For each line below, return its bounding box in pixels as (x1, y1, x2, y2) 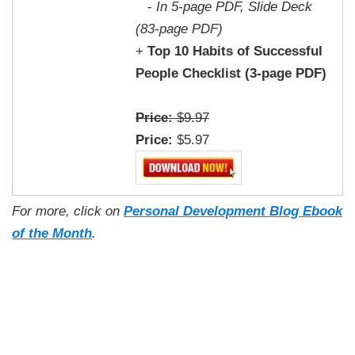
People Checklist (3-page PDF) (136, 64, 327, 81)
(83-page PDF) (136, 20, 223, 36)
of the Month (12, 224, 93, 241)
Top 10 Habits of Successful (147, 42, 323, 59)
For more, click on (12, 202, 124, 219)
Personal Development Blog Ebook (124, 202, 343, 219)
